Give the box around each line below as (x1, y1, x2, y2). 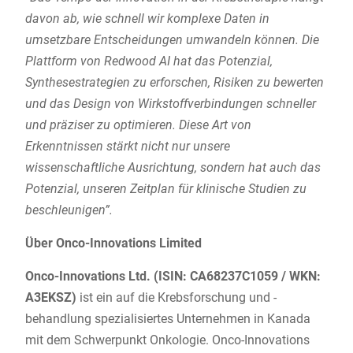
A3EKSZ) (24, 290, 76, 306)
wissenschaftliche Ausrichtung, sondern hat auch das (24, 160, 321, 176)
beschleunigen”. (24, 203, 113, 218)
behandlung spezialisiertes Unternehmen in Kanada (24, 311, 310, 327)
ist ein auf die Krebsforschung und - (76, 290, 277, 306)
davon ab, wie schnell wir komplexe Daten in (24, 11, 269, 27)
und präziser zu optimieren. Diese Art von (24, 117, 251, 133)
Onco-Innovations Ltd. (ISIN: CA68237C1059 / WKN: (24, 269, 321, 284)
